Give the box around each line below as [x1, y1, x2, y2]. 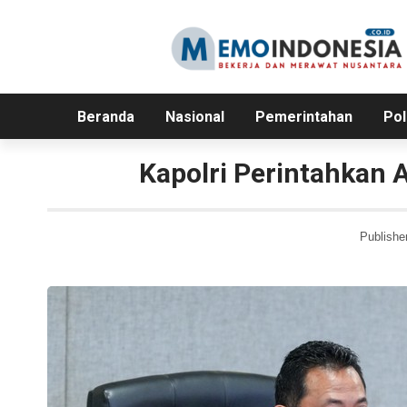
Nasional [164, 108, 224, 126]
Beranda [76, 108, 134, 126]
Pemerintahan [254, 108, 352, 126]
